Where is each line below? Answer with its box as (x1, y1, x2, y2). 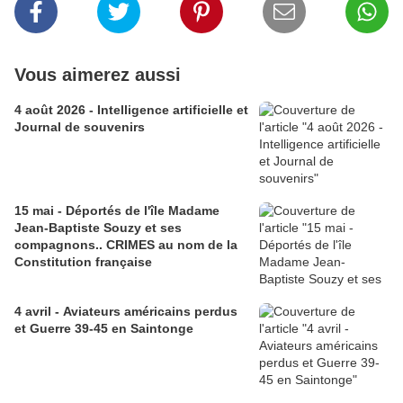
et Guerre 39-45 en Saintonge (14, 321, 193, 336)
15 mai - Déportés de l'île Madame (14, 203, 219, 219)
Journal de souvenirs (14, 120, 145, 135)
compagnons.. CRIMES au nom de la (14, 237, 237, 253)
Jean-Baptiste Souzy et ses (14, 220, 182, 236)
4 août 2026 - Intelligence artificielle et (14, 103, 248, 118)
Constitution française (14, 255, 152, 270)
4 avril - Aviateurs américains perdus (14, 304, 237, 319)
